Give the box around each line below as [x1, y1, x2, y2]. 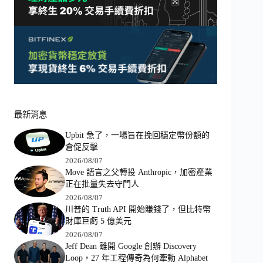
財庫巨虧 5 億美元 [65, 216, 131, 225]
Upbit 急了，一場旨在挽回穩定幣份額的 [65, 130, 210, 140]
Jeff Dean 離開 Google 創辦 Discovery [65, 241, 197, 251]
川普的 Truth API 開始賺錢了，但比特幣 [65, 204, 211, 214]
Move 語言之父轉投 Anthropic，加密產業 [65, 167, 213, 177]
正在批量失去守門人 [65, 179, 139, 188]
